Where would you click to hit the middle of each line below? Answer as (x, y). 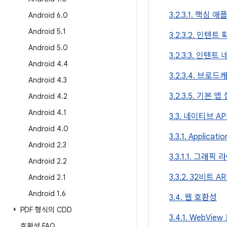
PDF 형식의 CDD (46, 210)
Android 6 (45, 15)
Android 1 (44, 194)
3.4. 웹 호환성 (193, 198)
